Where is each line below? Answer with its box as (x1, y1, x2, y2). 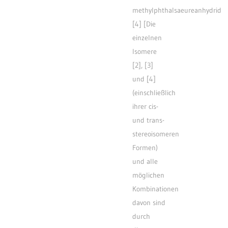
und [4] (132, 74, 156, 83)
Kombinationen (132, 184, 179, 193)
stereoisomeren (132, 129, 179, 138)
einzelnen (132, 33, 162, 42)
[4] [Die (132, 19, 156, 28)
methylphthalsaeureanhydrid (132, 6, 221, 15)
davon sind (132, 198, 165, 207)
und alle (132, 157, 158, 166)
